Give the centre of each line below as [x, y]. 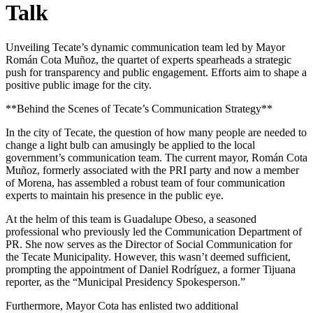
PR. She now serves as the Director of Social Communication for [149, 244]
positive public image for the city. [79, 85]
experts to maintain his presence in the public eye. [115, 195]
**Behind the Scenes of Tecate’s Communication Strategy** [139, 108]
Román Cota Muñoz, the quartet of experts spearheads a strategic [148, 59]
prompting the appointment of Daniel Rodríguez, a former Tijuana [151, 269]
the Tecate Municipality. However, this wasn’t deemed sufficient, [148, 256]
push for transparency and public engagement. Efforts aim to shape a [156, 72]
